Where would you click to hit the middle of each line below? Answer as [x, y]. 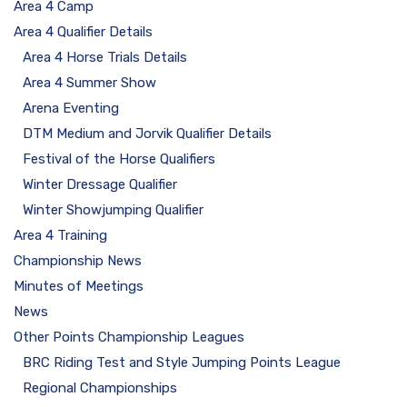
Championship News [78, 261]
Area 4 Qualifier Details [83, 32]
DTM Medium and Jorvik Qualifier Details [147, 134]
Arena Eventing [71, 108]
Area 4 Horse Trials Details [105, 57]
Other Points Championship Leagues [129, 337]
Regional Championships [100, 388]
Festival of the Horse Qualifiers [119, 159]
